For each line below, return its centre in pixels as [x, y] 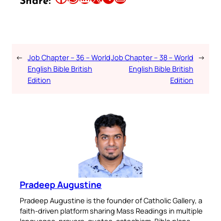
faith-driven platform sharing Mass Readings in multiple [111, 211]
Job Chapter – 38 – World [152, 57]
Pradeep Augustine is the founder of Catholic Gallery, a [111, 201]
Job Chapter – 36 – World [69, 57]
